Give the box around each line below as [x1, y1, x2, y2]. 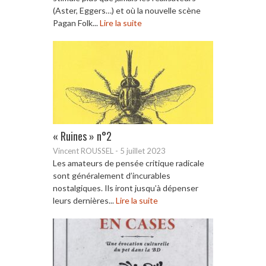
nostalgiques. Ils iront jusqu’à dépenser [53, 182, 198, 193]
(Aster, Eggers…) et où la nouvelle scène [53, 5, 201, 15]
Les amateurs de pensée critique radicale [53, 157, 204, 168]
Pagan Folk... [53, 17, 100, 28]
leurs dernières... [53, 195, 116, 205]
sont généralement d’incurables [53, 170, 170, 180]
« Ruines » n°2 [53, 128, 112, 144]
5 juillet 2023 [120, 145, 166, 156]
